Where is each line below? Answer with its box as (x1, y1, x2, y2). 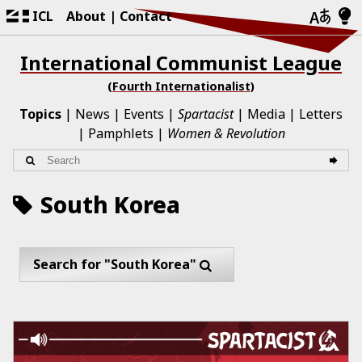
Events (124, 105, 164, 123)
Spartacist (178, 105, 234, 123)
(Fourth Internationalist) (107, 78, 255, 94)
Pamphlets (87, 124, 154, 142)
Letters (299, 105, 343, 123)
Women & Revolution (166, 124, 285, 142)
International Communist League (20, 49, 342, 76)
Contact (120, 7, 172, 25)
